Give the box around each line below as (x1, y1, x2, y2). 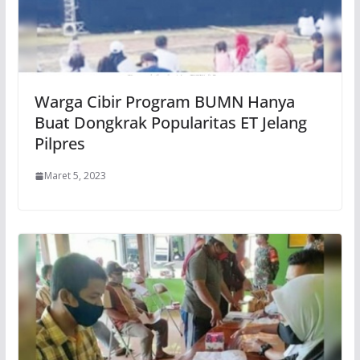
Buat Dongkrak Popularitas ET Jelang (34, 112, 307, 133)
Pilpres (34, 133, 85, 154)
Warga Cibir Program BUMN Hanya (34, 91, 295, 112)
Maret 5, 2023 (43, 169, 106, 182)
